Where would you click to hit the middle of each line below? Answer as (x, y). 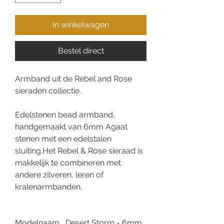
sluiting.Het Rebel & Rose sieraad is (79, 151)
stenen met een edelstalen (63, 139)
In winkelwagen (81, 25)
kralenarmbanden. (48, 187)
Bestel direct (81, 51)
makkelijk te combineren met (68, 163)
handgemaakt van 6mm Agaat (71, 127)
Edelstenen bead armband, (65, 115)
